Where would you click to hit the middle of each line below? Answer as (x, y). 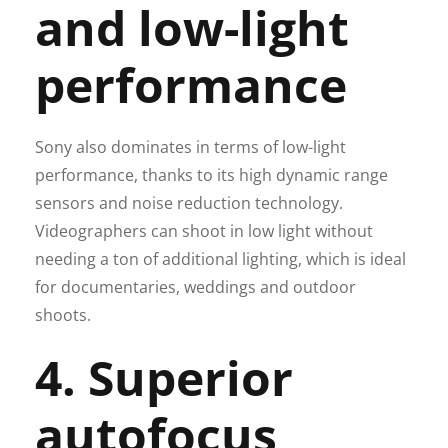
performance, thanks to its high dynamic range (211, 174)
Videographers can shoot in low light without (204, 230)
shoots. (63, 314)
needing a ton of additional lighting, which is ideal (220, 258)
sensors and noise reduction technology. (189, 202)
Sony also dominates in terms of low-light (190, 146)
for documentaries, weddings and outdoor (195, 286)
